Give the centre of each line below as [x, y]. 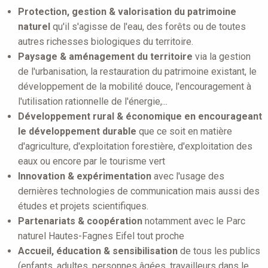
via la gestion [222, 56]
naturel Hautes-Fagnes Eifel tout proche [101, 236]
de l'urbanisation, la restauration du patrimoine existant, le [137, 71]
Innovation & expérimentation [85, 176]
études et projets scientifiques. [83, 206]
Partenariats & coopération [80, 221]
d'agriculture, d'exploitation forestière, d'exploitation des [135, 146]
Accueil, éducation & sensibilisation [98, 251]
